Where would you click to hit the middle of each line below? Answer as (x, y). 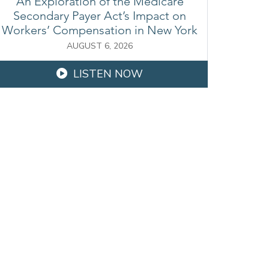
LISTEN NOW (108, 74)
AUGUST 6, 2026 (100, 46)
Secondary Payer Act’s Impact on (100, 16)
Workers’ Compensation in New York (100, 30)
